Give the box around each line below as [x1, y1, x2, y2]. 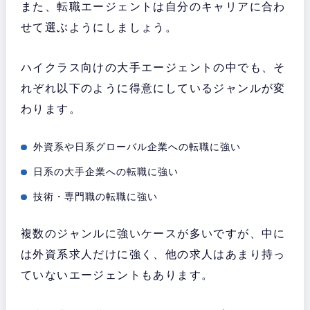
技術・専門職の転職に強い [33, 191, 158, 203]
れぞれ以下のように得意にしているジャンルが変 [20, 82, 286, 95]
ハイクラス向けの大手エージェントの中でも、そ [20, 62, 286, 74]
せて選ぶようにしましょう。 [20, 21, 178, 34]
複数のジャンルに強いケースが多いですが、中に [20, 228, 286, 240]
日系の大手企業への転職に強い [33, 166, 179, 178]
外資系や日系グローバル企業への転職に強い [33, 141, 241, 153]
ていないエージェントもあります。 [20, 269, 214, 282]
